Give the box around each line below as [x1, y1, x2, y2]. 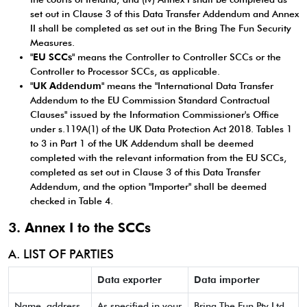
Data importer [194, 274, 260, 285]
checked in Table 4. [30, 195, 113, 206]
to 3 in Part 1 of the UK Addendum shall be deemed [30, 138, 254, 149]
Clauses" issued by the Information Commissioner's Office [30, 109, 279, 120]
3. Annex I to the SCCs [8, 219, 151, 236]
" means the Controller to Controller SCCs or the [72, 51, 281, 62]
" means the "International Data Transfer [101, 80, 273, 91]
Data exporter [97, 274, 162, 285]
